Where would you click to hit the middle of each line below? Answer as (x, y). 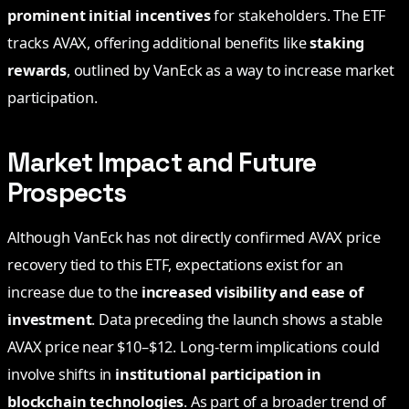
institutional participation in (219, 374)
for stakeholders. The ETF (298, 16)
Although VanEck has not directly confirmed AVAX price (194, 237)
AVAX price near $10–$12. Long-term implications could (194, 346)
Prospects (67, 193)
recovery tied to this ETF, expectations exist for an (175, 264)
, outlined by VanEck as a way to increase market (231, 71)
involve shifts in (62, 374)
